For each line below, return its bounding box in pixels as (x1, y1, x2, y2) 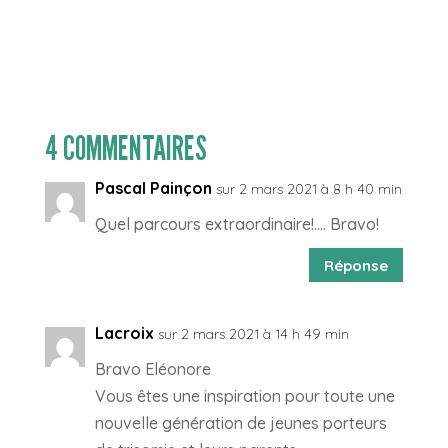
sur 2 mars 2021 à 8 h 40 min (215, 180, 402, 199)
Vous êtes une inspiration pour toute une (94, 386, 395, 407)
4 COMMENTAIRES (44, 127, 207, 169)
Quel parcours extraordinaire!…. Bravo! (94, 214, 379, 235)
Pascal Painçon (94, 178, 212, 199)
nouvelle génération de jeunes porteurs (94, 413, 387, 434)
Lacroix (94, 323, 154, 344)
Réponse (324, 255, 389, 275)
